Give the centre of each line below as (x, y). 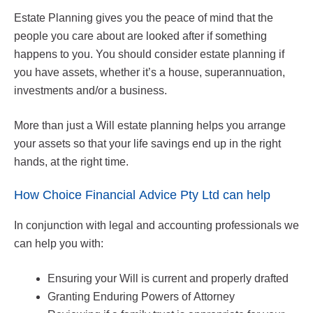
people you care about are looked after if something (140, 36)
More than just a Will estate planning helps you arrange (150, 125)
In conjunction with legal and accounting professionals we (156, 225)
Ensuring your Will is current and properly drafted (168, 278)
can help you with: (59, 243)
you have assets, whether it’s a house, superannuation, (150, 72)
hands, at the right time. (71, 161)
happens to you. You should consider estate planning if (149, 54)
